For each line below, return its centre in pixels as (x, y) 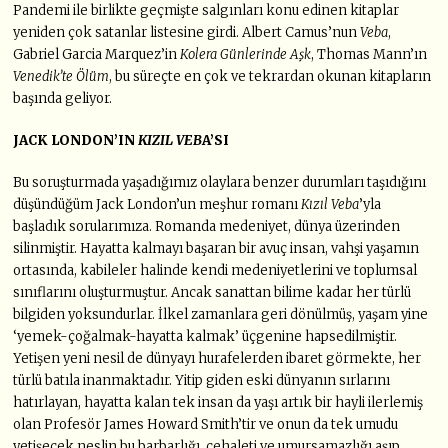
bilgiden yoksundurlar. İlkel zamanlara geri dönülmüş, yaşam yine (221, 315)
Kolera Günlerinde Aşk (246, 55)
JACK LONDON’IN (76, 141)
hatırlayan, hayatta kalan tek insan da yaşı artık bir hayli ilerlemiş (218, 403)
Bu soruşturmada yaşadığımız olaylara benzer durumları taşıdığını (220, 183)
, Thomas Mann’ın (369, 55)
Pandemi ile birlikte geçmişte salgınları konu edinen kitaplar (206, 11)
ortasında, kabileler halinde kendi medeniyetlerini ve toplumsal (215, 271)
